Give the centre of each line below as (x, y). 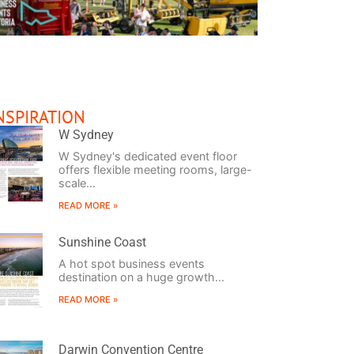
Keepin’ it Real (304, 117)
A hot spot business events (131, 263)
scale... (77, 183)
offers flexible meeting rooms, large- (155, 169)
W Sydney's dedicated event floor (147, 156)
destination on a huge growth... (141, 277)
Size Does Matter (182, 117)
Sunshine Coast (102, 242)
